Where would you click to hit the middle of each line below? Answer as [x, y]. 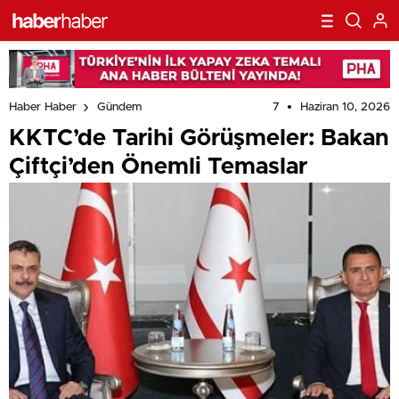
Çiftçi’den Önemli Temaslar [158, 166]
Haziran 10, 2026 [345, 107]
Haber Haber [43, 108]
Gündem [119, 108]
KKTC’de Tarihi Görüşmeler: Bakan [199, 138]
